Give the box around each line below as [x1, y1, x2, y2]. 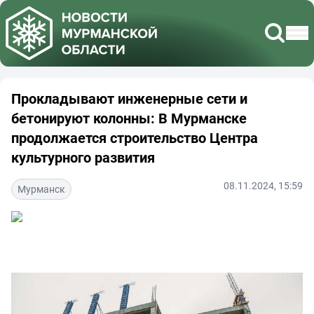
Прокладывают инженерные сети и [11, 88, 247, 108]
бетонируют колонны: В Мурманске [11, 108, 247, 128]
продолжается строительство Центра [11, 128, 258, 147]
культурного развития [11, 147, 155, 167]
